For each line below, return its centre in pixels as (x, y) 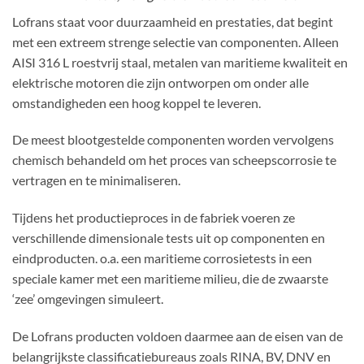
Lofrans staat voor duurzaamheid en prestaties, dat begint (173, 21)
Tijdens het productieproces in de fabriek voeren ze (154, 218)
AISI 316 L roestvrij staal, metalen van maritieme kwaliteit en (180, 62)
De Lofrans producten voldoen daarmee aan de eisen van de (178, 336)
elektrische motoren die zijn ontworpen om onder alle (160, 82)
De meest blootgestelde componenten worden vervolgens (173, 140)
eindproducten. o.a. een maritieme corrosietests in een (162, 258)
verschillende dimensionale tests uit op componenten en (169, 238)
